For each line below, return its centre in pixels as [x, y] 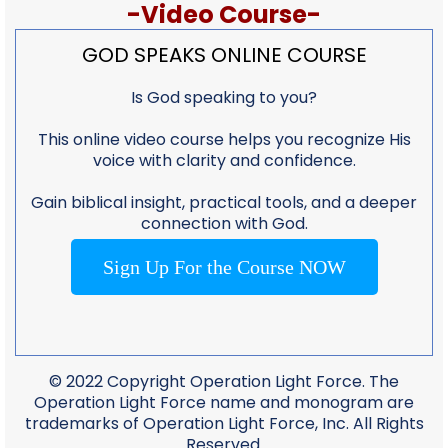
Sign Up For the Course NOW [224, 266]
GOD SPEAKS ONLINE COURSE [224, 54]
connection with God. [224, 223]
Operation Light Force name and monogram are [224, 402]
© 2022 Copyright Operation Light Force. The [224, 381]
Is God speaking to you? [224, 97]
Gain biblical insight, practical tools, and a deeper [224, 202]
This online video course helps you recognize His [224, 139]
